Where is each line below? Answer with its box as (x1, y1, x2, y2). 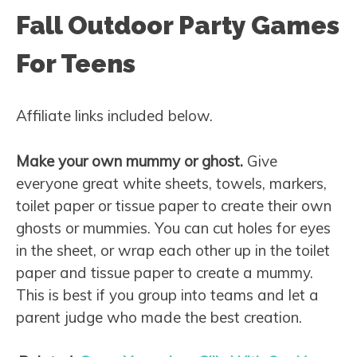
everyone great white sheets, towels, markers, (16, 173, 327, 193)
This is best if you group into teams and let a (16, 284, 319, 304)
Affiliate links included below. (16, 106, 213, 126)
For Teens (16, 49, 135, 79)
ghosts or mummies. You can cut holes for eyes (16, 218, 331, 237)
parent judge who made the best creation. (16, 307, 302, 327)
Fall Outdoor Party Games (16, 10, 339, 41)
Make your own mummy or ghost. (16, 151, 247, 171)
